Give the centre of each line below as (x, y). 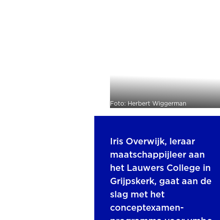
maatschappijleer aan (157, 155)
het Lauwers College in (160, 168)
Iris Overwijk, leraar (152, 142)
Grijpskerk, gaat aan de (161, 182)
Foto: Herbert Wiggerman (148, 104)
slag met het (137, 195)
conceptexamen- (147, 208)
